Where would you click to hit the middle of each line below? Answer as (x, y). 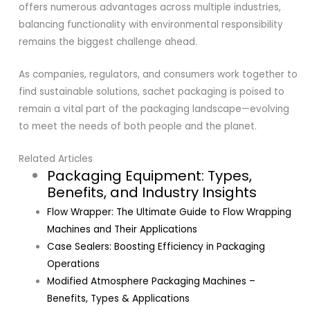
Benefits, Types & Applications (119, 298)
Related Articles (56, 158)
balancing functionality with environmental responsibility (151, 24)
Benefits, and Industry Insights (152, 192)
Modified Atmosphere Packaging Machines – (152, 281)
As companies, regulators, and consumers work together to (158, 74)
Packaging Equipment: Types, (150, 175)
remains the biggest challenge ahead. (108, 42)
